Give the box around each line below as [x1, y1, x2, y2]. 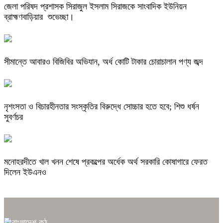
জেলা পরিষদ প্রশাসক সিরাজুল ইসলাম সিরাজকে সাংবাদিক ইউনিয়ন [4, 1, 187, 12]
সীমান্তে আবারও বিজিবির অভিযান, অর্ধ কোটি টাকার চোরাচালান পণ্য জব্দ [4, 57, 206, 67]
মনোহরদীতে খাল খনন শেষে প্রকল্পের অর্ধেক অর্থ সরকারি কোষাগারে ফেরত [4, 156, 208, 167]
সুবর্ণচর [4, 111, 23, 122]
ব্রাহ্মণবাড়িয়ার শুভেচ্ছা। [4, 12, 74, 22]
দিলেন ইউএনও [4, 167, 46, 177]
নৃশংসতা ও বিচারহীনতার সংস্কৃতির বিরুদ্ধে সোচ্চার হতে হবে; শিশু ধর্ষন [4, 101, 199, 111]
